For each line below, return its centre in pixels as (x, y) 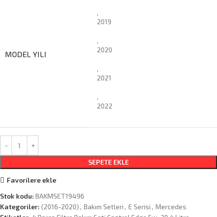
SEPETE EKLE (108, 162)
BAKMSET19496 (60, 196)
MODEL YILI (26, 54)
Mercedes (171, 207)
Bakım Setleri (104, 207)
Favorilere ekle (31, 180)
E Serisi (139, 207)
